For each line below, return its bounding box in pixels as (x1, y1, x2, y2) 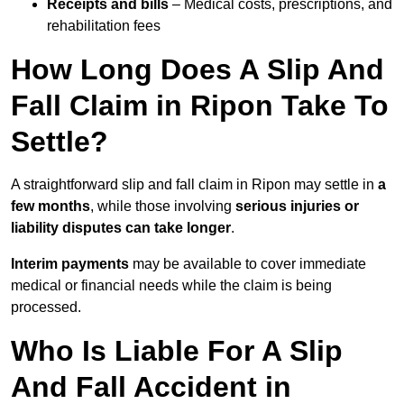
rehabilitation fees (47, 18, 161, 34)
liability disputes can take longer (11, 220, 231, 236)
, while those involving (90, 198, 235, 215)
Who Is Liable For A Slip (11, 335, 343, 368)
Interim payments (11, 256, 129, 272)
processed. (11, 299, 81, 316)
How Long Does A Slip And (11, 53, 384, 87)
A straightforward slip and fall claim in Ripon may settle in (11, 177, 378, 193)
